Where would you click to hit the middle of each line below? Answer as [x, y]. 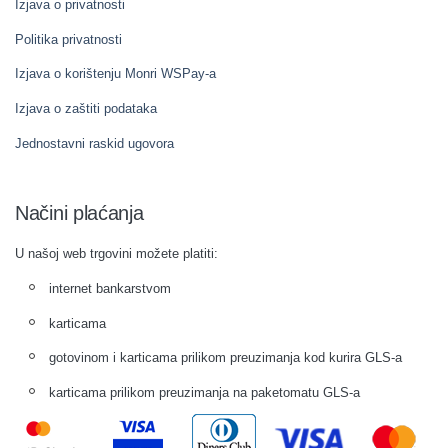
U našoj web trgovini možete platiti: [116, 253]
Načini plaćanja [79, 212]
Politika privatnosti [68, 39]
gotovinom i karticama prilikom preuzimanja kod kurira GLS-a [225, 358]
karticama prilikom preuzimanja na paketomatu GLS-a [204, 393]
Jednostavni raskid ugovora [94, 143]
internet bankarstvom [110, 288]
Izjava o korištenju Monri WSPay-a [115, 74]
